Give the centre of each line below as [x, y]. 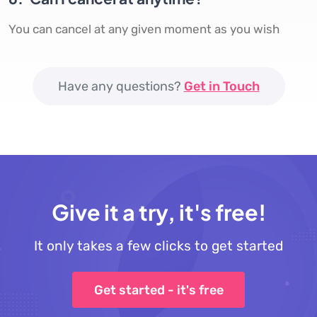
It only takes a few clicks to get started [158, 246]
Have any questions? [121, 87]
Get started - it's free [158, 290]
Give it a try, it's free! [158, 212]
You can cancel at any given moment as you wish [144, 29]
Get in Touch [221, 87]
